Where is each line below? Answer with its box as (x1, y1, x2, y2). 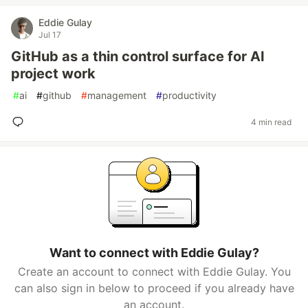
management (87, 89, 146, 101)
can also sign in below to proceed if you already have (14, 281, 294, 295)
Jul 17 (38, 30, 61, 40)
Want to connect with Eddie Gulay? (49, 245, 259, 260)
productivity (162, 89, 217, 101)
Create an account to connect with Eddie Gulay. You (17, 265, 291, 278)
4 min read (251, 116, 291, 127)
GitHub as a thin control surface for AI (11, 48, 265, 65)
